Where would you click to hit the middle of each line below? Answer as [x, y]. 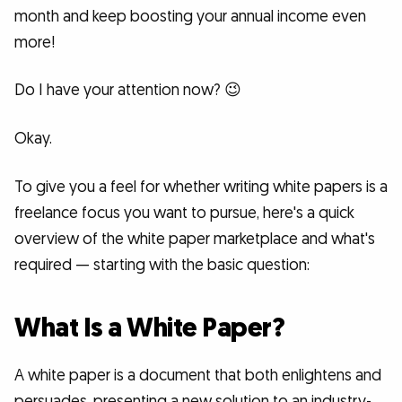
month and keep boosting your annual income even [190, 16]
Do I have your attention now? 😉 [128, 91]
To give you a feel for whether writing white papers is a [201, 187]
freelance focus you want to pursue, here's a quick [184, 213]
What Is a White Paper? [149, 328]
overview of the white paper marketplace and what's [195, 239]
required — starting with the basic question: [162, 265]
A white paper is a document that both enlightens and [198, 375]
